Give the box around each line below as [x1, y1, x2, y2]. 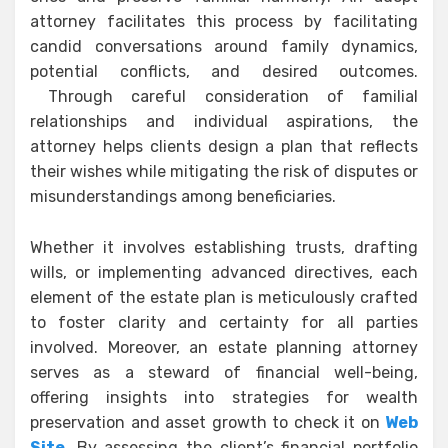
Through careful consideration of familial [30, 87, 418, 106]
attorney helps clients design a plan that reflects [30, 137, 418, 156]
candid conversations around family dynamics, [30, 37, 418, 56]
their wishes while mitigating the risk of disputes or [30, 162, 418, 181]
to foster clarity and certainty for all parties [30, 313, 418, 332]
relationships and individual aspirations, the [30, 112, 418, 131]
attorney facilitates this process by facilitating [30, 12, 418, 31]
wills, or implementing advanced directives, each [30, 263, 418, 282]
